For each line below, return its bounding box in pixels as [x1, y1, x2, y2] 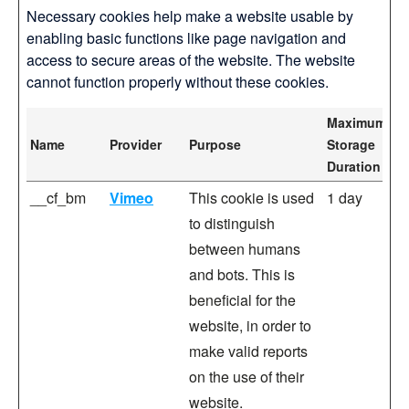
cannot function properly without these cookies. [26, 71, 329, 92]
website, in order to [189, 315, 311, 336]
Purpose [189, 135, 241, 153]
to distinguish [189, 213, 275, 234]
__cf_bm [30, 187, 86, 208]
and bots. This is [189, 264, 295, 285]
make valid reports [189, 341, 308, 362]
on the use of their [189, 366, 304, 387]
